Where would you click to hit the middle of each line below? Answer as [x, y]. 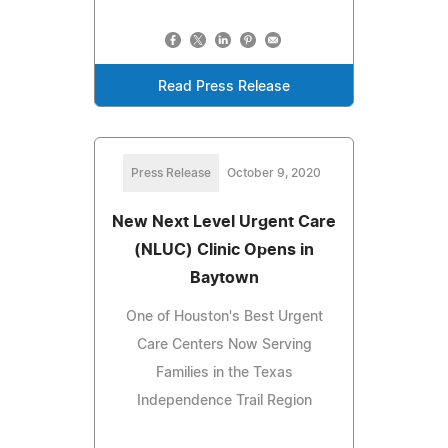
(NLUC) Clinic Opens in [224, 249]
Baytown [224, 277]
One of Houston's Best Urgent [224, 316]
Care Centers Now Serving [224, 344]
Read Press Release [224, 86]
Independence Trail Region [224, 400]
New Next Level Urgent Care [224, 221]
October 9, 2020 [274, 172]
